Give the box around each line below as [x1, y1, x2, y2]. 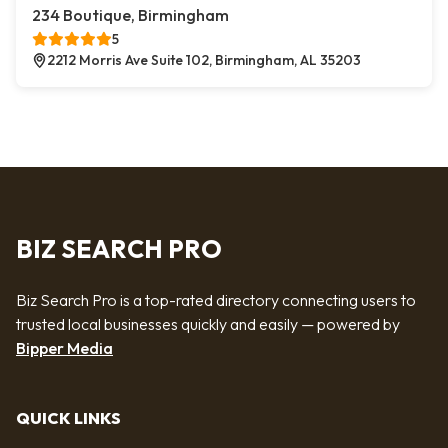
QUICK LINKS [16, 408, 121, 429]
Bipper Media [16, 338, 113, 358]
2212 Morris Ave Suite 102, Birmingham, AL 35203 [47, 51, 361, 69]
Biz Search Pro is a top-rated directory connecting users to [16, 290, 416, 310]
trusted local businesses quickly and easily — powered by [16, 314, 400, 334]
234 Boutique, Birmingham [32, 5, 229, 25]
